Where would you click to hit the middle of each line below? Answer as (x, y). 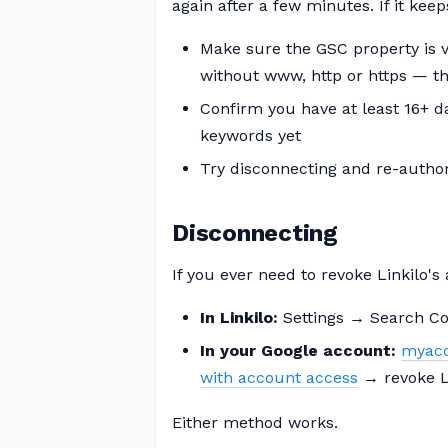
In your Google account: (298, 350)
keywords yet (250, 135)
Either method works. (255, 422)
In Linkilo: (239, 317)
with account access (279, 377)
